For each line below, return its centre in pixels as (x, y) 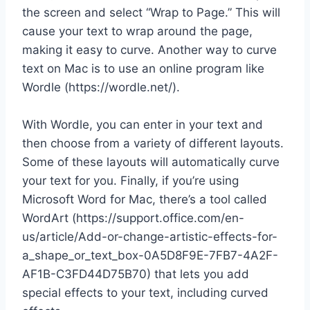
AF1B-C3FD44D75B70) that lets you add (136, 274)
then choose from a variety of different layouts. (153, 143)
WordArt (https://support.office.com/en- (133, 218)
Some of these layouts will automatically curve (151, 162)
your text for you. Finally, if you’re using (130, 180)
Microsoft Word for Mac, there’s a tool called (145, 199)
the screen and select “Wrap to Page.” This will (151, 12)
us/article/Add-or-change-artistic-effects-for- (150, 236)
